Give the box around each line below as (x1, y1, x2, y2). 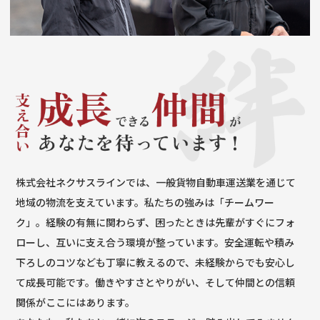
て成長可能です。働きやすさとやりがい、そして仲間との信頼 (16, 275, 296, 290)
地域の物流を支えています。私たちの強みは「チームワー (16, 195, 275, 210)
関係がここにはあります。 (16, 295, 136, 310)
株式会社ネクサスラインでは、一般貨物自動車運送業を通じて (16, 175, 296, 190)
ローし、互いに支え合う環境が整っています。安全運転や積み (16, 235, 295, 250)
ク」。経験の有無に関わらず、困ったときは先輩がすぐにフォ (16, 215, 296, 230)
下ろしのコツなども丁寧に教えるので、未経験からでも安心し (16, 255, 296, 270)
